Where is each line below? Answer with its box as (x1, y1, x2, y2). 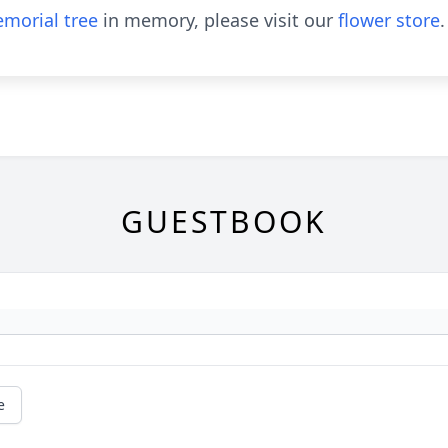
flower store (338, 8, 440, 32)
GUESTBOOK (121, 201, 327, 242)
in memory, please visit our (98, 8, 338, 32)
